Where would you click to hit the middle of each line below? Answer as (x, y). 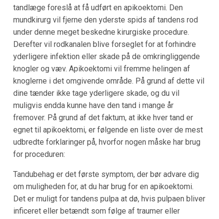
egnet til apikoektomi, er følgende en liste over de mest (108, 130)
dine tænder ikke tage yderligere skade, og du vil (96, 93)
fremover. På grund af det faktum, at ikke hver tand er (103, 118)
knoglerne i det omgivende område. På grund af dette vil (109, 81)
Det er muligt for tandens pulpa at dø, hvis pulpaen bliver (109, 199)
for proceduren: (39, 154)
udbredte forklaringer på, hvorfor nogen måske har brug (107, 142)
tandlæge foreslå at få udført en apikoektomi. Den (98, 8)
